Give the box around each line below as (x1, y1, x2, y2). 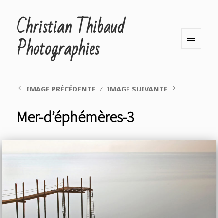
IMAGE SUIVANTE (106, 84, 168, 94)
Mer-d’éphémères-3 (17, 107, 135, 127)
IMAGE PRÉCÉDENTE (26, 84, 96, 94)
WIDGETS (181, 75, 215, 87)
